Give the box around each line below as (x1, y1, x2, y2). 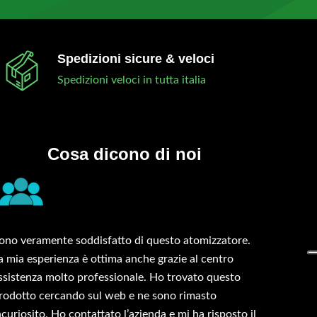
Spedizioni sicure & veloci (57, 52, 215, 67)
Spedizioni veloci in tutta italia (57, 74, 207, 86)
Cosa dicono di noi (47, 144, 202, 164)
